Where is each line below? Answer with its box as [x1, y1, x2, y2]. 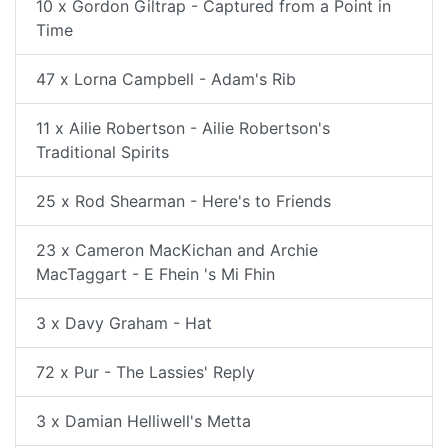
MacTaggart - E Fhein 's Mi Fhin [36, 264, 275, 284]
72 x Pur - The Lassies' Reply [36, 362, 255, 382]
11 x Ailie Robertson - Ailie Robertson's [36, 118, 330, 138]
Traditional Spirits [36, 142, 169, 162]
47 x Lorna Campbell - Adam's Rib [36, 69, 296, 89]
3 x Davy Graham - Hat [36, 313, 212, 333]
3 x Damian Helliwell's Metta [36, 411, 251, 431]
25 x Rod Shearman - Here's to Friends [36, 191, 331, 211]
